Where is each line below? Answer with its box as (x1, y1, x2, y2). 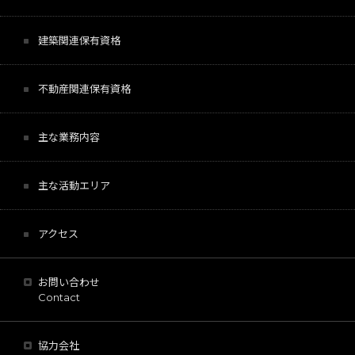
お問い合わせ (38, 275, 100, 288)
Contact (38, 290, 80, 303)
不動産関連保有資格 (38, 82, 131, 95)
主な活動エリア (38, 178, 110, 192)
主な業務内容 (38, 130, 100, 143)
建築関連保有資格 (38, 33, 120, 47)
